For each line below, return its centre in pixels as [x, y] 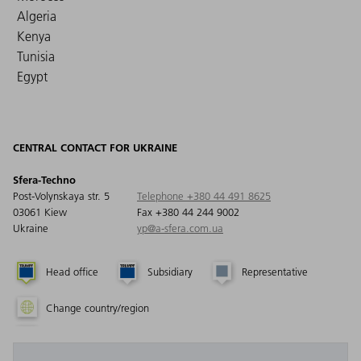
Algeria [37, 16]
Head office [72, 272]
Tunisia [36, 56]
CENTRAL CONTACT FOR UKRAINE [95, 147]
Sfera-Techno [44, 179]
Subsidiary [170, 272]
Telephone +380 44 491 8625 [204, 195]
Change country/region [98, 308]
